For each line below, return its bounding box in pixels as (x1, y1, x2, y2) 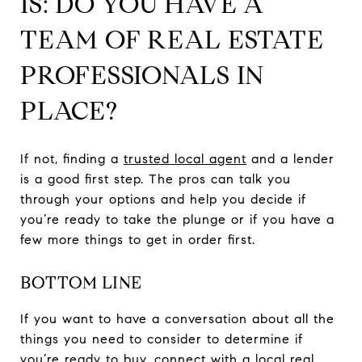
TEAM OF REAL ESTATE (20, 23, 324, 56)
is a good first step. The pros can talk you (20, 170, 291, 187)
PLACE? (20, 94, 118, 127)
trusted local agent (124, 150, 246, 166)
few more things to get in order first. (20, 231, 255, 247)
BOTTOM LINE (20, 271, 142, 293)
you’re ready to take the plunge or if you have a (20, 211, 335, 227)
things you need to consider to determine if (20, 330, 303, 347)
